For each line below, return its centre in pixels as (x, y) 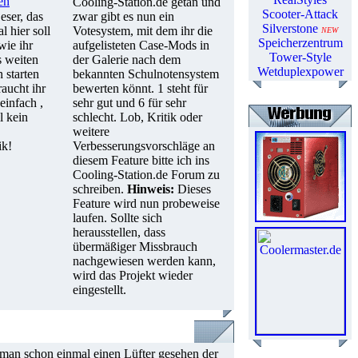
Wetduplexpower (300, 72)
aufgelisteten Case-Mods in (141, 45)
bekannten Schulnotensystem (146, 74)
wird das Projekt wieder (133, 275)
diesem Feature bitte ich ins (141, 160)
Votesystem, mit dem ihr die (143, 31)
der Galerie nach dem (127, 60)
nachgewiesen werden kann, (144, 261)
